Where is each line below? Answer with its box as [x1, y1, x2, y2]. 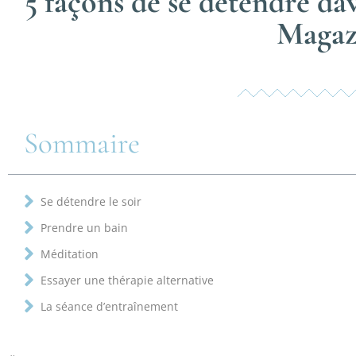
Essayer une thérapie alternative [41, 272, 214, 288]
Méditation [41, 246, 99, 261]
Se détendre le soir [41, 193, 141, 209]
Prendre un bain [41, 219, 128, 235]
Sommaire [24, 126, 140, 162]
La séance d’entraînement [41, 298, 178, 314]
